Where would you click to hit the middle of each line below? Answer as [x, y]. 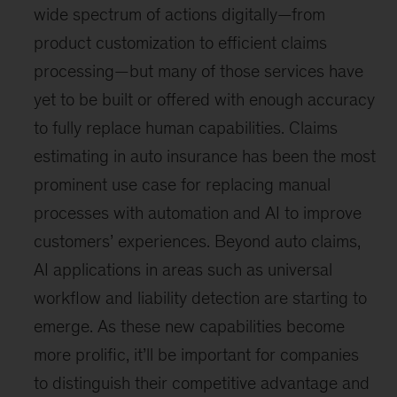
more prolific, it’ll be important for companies [197, 354]
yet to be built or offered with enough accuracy [205, 99]
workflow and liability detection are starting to [201, 298]
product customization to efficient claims [181, 43]
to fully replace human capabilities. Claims [186, 128]
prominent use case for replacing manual [183, 184]
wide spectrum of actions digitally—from [180, 14]
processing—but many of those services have [199, 71]
